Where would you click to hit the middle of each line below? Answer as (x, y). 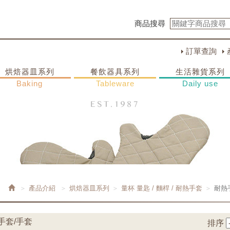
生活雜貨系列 (200, 72)
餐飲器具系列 (115, 72)
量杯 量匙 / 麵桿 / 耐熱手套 (162, 188)
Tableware (115, 83)
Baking (30, 83)
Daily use (200, 83)
